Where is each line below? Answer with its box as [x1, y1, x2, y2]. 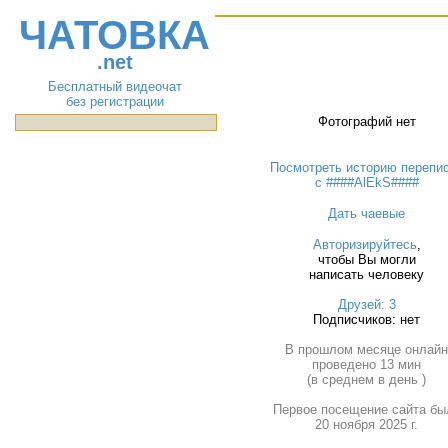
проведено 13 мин [312, 357, 422, 372]
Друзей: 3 [337, 297, 396, 312]
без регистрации [65, 94, 164, 109]
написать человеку [309, 267, 425, 282]
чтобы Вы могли [317, 252, 416, 267]
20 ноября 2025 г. [315, 417, 419, 432]
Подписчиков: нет [313, 312, 421, 327]
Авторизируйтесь [312, 237, 417, 252]
